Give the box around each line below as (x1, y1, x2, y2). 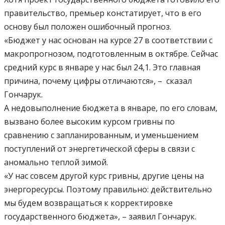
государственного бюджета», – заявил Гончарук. (4, 211, 196, 222)
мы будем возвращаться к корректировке (4, 197, 173, 209)
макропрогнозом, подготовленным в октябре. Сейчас (4, 48, 218, 60)
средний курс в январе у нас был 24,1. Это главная (4, 62, 200, 73)
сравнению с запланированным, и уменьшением (4, 130, 198, 141)
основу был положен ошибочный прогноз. (4, 21, 171, 33)
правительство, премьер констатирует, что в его (4, 8, 201, 19)
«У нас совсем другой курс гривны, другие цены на (4, 170, 204, 182)
